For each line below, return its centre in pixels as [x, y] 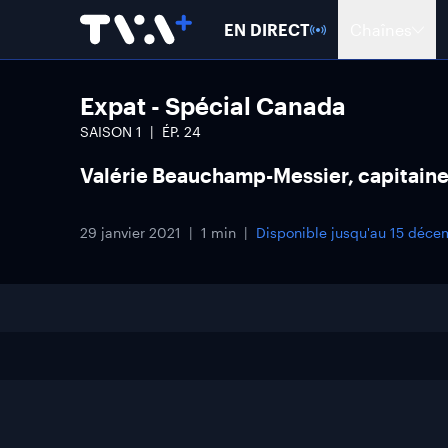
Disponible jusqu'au [323, 232]
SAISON [108, 131]
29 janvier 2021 [130, 232]
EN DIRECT [267, 29]
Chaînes [381, 29]
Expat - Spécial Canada [213, 105]
